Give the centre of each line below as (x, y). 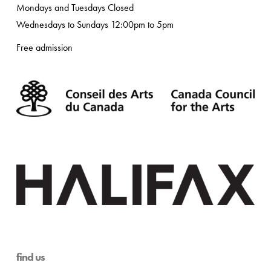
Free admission (44, 48)
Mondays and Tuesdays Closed (75, 8)
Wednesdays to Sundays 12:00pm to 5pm (95, 25)
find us (30, 257)
